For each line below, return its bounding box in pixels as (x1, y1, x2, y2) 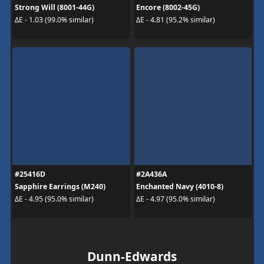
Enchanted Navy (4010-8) (136, 181, 223, 192)
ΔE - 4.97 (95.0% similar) (136, 194, 215, 204)
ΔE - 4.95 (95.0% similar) (14, 194, 94, 204)
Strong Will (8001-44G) (14, 2, 94, 12)
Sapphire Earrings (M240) (14, 181, 105, 192)
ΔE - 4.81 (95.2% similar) (136, 15, 215, 25)
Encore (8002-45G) (136, 2, 200, 12)
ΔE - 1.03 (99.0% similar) (14, 15, 94, 25)
